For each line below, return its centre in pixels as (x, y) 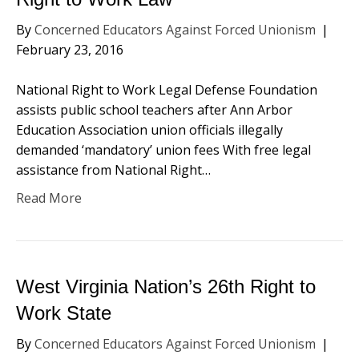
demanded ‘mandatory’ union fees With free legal (163, 150)
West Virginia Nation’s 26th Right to (166, 286)
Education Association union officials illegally (149, 130)
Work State (64, 313)
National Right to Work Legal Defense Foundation (167, 90)
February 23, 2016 (70, 50)
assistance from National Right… (113, 170)
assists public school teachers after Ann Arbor (154, 110)
